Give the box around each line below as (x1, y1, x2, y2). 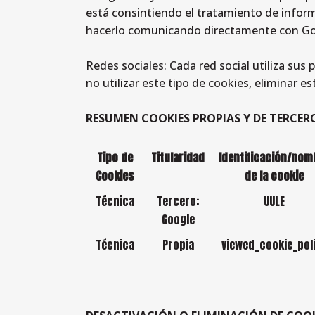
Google (161, 211, 195, 228)
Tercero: (157, 193, 199, 210)
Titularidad (151, 149, 205, 166)
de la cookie (245, 167, 304, 184)
